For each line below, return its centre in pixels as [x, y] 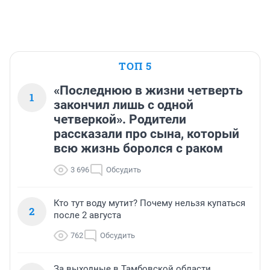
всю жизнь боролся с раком [138, 148]
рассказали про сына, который [146, 133]
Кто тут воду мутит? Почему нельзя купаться [149, 203]
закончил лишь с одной [124, 105]
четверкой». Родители [120, 119]
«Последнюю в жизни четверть [148, 90]
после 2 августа [87, 215]
